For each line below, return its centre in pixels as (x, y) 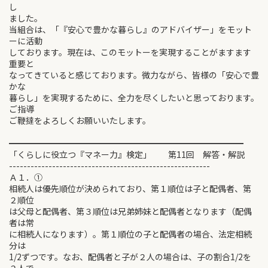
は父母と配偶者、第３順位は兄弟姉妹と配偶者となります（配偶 (130, 211)
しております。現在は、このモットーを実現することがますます (130, 52)
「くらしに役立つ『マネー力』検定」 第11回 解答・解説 (127, 154)
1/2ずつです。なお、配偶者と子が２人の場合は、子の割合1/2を (130, 257)
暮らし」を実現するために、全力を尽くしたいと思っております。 (134, 98)
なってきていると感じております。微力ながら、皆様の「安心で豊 (134, 75)
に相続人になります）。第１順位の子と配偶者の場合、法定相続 (130, 234)
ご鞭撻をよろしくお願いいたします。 (80, 120)
